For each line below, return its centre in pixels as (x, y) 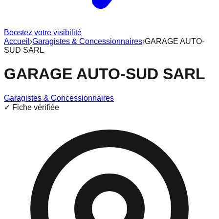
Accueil (17, 41)
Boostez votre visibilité (43, 33)
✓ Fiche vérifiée (32, 107)
